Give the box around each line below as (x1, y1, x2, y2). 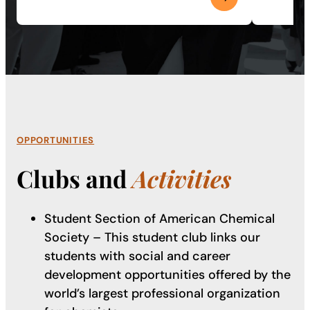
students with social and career (44, 247, 230, 264)
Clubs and (17, 162, 132, 194)
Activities (132, 162, 231, 194)
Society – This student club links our (44, 228, 260, 246)
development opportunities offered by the (44, 266, 291, 283)
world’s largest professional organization (44, 284, 280, 302)
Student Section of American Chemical (44, 210, 275, 227)
